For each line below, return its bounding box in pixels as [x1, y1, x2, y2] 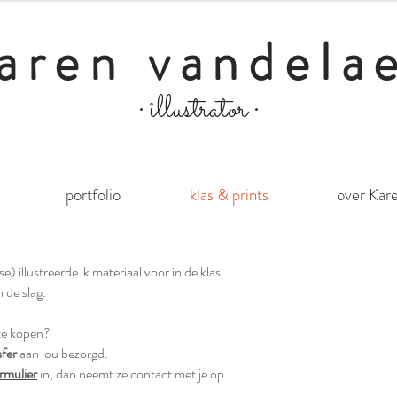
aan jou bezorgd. [17, 343, 108, 363]
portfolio [66, 183, 121, 206]
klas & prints [189, 183, 269, 206]
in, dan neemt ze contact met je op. [37, 363, 228, 384]
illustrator [149, 87, 254, 133]
